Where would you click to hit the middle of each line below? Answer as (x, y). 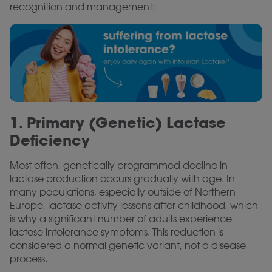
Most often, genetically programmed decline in (119, 165)
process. (29, 259)
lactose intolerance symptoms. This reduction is (117, 232)
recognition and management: (82, 7)
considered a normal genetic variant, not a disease (128, 245)
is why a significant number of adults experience (121, 219)
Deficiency (50, 140)
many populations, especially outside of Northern (123, 192)
